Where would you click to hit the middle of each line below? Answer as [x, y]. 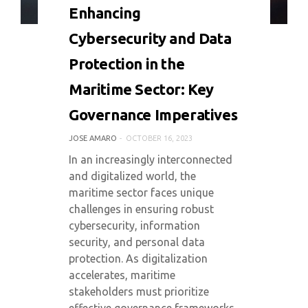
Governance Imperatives [153, 114]
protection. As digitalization [138, 258]
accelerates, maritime [122, 275]
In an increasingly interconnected [151, 159]
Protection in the [127, 64]
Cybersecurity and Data [150, 38]
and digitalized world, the [132, 176]
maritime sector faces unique [141, 192]
